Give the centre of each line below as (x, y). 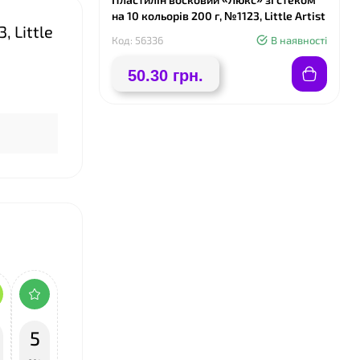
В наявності (299, 40)
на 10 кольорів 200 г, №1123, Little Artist (219, 16)
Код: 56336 (137, 40)
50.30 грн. (166, 76)
